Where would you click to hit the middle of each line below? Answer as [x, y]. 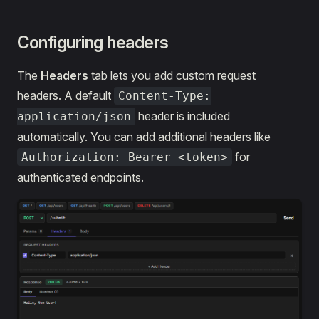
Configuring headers [93, 42]
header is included [183, 116]
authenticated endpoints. [80, 177]
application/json [74, 116]
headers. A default [66, 95]
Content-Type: [164, 95]
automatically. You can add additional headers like [144, 136]
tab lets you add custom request [172, 75]
